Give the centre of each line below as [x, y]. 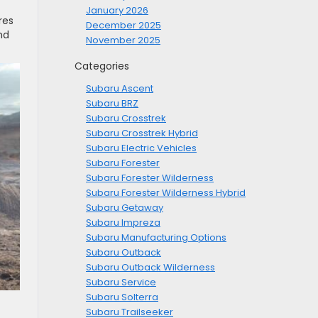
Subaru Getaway [125, 208]
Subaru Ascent [120, 89]
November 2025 [123, 40]
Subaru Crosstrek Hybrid [142, 133]
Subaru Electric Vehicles [141, 148]
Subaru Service [121, 283]
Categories [102, 66]
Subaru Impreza [123, 223]
